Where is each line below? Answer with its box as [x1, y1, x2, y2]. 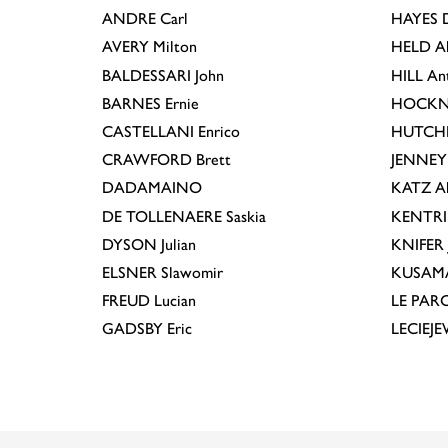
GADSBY [102, 319, 163, 339]
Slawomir [157, 262, 223, 282]
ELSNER [102, 262, 157, 282]
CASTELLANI [102, 121, 194, 141]
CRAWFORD [102, 150, 192, 170]
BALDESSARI [102, 65, 191, 85]
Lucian [150, 291, 196, 311]
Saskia [222, 206, 266, 226]
